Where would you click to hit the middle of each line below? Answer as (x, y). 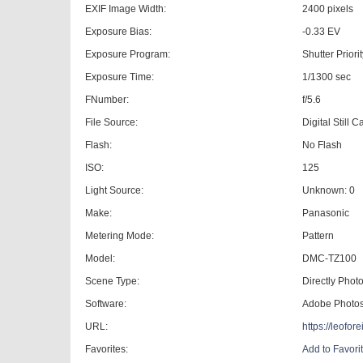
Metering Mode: (120, 236)
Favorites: (107, 349)
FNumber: (107, 100)
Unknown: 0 (329, 190)
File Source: (112, 122)
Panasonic (326, 213)
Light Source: (115, 190)
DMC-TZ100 (330, 258)
